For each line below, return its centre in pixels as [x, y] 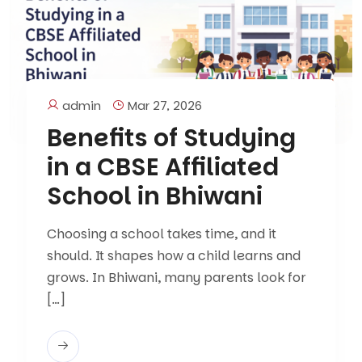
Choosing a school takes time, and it [162, 234]
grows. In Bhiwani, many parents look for [177, 278]
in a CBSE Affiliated [163, 168]
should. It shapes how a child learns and [174, 256]
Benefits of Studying [172, 139]
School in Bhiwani [155, 197]
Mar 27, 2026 [164, 106]
